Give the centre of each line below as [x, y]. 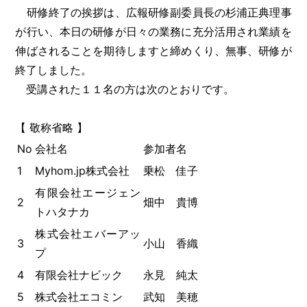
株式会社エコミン [79, 296]
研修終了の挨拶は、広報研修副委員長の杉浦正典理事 [153, 12]
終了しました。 [54, 70]
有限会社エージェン [88, 192]
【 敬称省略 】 [52, 127]
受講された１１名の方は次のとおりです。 [125, 89]
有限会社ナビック [79, 274]
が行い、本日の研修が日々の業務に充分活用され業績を [153, 31]
